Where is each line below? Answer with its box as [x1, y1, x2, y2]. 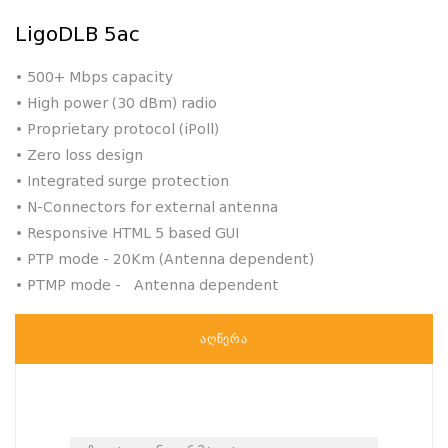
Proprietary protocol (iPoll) [27, 119, 219, 142]
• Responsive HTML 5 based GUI [15, 223, 239, 246]
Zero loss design [27, 145, 143, 168]
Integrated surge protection [27, 171, 229, 194]
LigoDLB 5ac [15, 20, 140, 52]
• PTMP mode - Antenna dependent [15, 275, 279, 298]
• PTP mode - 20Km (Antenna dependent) [15, 249, 314, 272]
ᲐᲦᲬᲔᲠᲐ [200, 331, 248, 347]
